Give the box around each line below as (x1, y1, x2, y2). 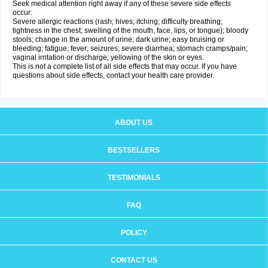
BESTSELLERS (108, 146, 160, 154)
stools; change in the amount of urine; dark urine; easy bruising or (13, 35, 224, 44)
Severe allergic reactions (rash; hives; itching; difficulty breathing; (13, 17, 223, 26)
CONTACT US (110, 256, 157, 264)
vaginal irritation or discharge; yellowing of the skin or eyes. (13, 53, 204, 62)
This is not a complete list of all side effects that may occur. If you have (13, 62, 237, 71)
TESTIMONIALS (107, 173, 160, 182)
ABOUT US (115, 118, 153, 127)
